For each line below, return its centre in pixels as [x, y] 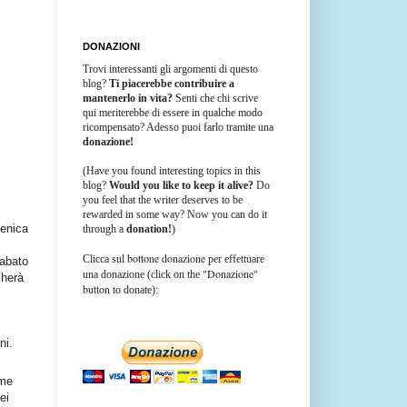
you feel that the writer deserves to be [163, 199]
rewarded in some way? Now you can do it [175, 214]
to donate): [135, 289]
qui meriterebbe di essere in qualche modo [173, 112]
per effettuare [235, 258]
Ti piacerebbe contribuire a [172, 83]
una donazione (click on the [143, 274]
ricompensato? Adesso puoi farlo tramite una [178, 127]
